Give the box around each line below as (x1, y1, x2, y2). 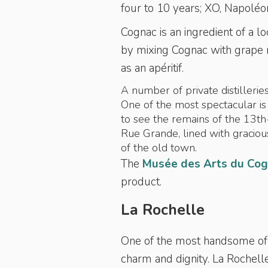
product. (121, 174, 165, 190)
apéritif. (149, 60, 184, 76)
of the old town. (121, 141, 197, 155)
